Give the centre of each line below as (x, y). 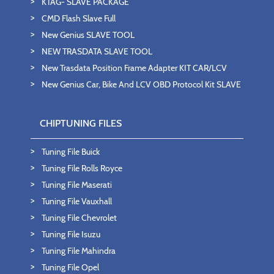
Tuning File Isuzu (71, 235)
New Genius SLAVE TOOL (88, 35)
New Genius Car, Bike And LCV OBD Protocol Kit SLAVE (141, 85)
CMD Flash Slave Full (79, 19)
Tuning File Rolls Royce (82, 168)
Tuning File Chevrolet (79, 218)
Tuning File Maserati (77, 185)
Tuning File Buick (71, 152)
